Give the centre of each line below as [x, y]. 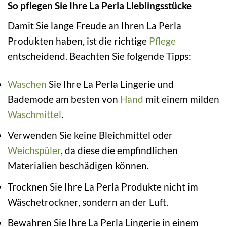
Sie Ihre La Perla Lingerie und [110, 84]
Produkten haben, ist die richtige [78, 41]
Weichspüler [34, 150]
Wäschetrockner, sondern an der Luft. [88, 202]
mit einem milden [181, 99]
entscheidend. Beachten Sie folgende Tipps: [99, 56]
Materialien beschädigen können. [78, 166]
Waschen [27, 84]
